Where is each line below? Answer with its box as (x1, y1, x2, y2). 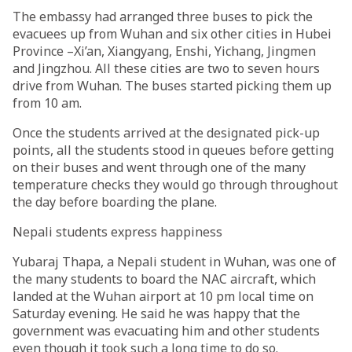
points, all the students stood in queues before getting (13, 141, 334, 159)
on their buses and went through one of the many (13, 159, 306, 176)
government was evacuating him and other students (13, 322, 320, 339)
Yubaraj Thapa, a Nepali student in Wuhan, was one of (13, 253, 336, 270)
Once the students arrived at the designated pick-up (13, 124, 320, 141)
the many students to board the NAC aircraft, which (13, 270, 316, 288)
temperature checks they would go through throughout (13, 176, 338, 193)
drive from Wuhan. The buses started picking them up (13, 77, 332, 94)
